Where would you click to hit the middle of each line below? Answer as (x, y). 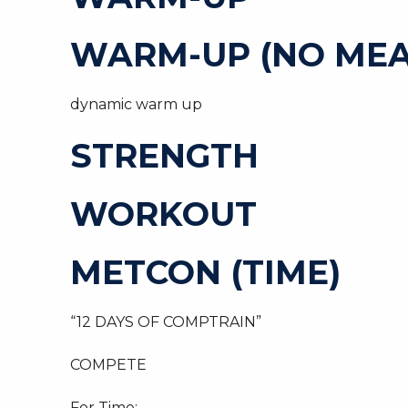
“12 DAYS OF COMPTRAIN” (166, 322)
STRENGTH (164, 156)
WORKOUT (163, 214)
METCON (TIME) (205, 272)
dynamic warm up (136, 104)
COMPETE (108, 365)
